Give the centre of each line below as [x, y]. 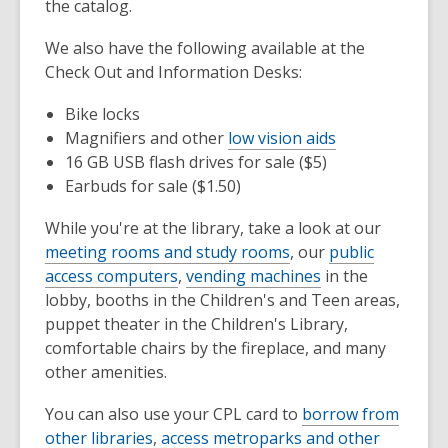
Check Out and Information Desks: [173, 72]
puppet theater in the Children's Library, [196, 324]
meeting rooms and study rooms [167, 252]
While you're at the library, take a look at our [213, 228]
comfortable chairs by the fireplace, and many [215, 348]
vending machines [253, 276]
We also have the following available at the [205, 48]
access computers [111, 276]
